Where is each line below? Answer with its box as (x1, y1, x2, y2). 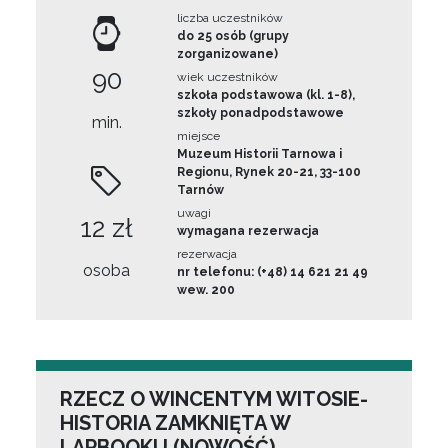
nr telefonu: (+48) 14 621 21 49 (177, 265, 369, 279)
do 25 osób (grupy (177, 29, 290, 43)
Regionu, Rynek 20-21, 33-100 (177, 165, 362, 179)
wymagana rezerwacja (177, 224, 320, 238)
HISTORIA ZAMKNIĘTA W (60, 411, 290, 435)
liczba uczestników (177, 11, 284, 25)
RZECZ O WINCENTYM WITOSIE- (60, 387, 368, 411)
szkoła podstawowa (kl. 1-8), (177, 88, 356, 102)
